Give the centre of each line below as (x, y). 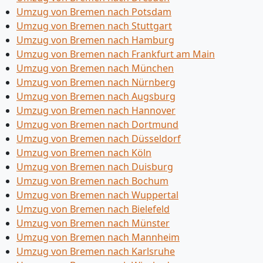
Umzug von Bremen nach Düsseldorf (99, 139)
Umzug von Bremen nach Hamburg (95, 40)
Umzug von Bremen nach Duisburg (95, 167)
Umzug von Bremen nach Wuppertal (97, 195)
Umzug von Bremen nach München (95, 68)
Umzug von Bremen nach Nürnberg (96, 82)
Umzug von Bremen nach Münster (93, 223)
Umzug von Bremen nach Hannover (96, 110)
